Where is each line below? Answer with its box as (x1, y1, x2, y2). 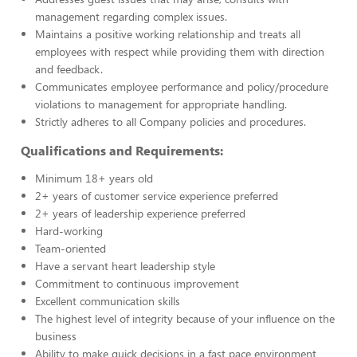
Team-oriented (35, 241, 106, 256)
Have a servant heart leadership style (35, 258, 215, 273)
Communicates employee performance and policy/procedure (35, 79, 328, 94)
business (35, 328, 76, 343)
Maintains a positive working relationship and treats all (35, 26, 300, 41)
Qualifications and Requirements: (21, 142, 223, 159)
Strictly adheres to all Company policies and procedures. (35, 114, 306, 129)
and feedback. (35, 61, 103, 76)
